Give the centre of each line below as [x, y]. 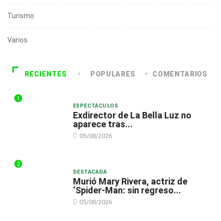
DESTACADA [90, 172]
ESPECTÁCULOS [95, 106]
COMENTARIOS [180, 74]
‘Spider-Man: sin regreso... [127, 190]
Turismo [21, 16]
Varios [18, 40]
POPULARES [113, 74]
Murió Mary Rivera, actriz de [130, 181]
